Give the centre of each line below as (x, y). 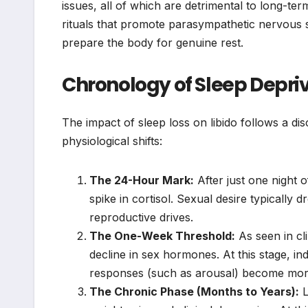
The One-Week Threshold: (162, 235)
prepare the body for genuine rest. (153, 43)
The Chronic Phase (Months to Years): (194, 291)
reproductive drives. (141, 217)
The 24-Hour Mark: (142, 180)
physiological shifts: (112, 141)
